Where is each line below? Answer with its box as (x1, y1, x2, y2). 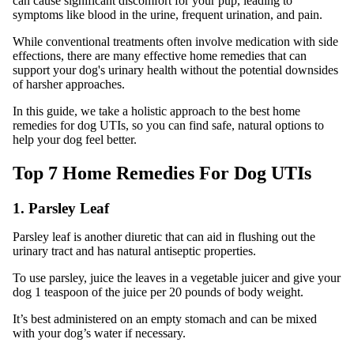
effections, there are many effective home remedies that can (13, 48, 307, 62)
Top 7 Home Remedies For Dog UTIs (13, 162, 311, 183)
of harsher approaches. (13, 77, 125, 91)
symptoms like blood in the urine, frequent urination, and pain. (13, 7, 322, 21)
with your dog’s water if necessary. (13, 326, 186, 340)
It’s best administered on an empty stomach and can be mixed (13, 311, 317, 326)
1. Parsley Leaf (13, 199, 109, 217)
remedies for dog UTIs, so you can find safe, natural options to (13, 118, 324, 132)
